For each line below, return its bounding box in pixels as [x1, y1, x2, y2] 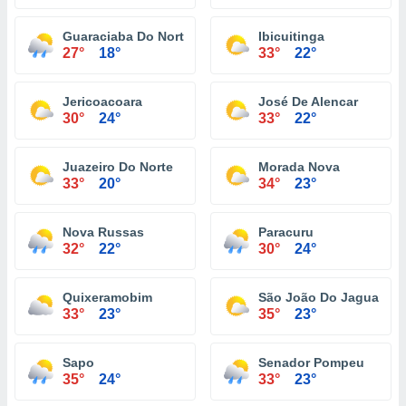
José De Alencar [258, 94, 358, 109]
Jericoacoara [63, 94, 142, 109]
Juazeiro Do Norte [63, 159, 173, 174]
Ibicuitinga [258, 29, 324, 43]
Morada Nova [258, 159, 340, 174]
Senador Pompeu [258, 355, 364, 370]
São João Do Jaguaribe [258, 290, 402, 304]
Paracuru [258, 225, 314, 239]
